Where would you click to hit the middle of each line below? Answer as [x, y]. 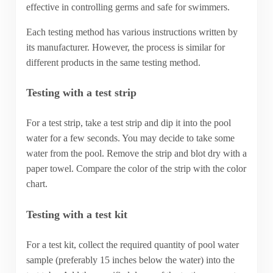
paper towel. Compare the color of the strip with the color [136, 169]
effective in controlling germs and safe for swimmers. [128, 7]
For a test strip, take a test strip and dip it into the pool [128, 123]
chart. [37, 184]
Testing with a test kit [76, 214]
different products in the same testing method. [113, 62]
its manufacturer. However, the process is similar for [125, 47]
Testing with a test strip [81, 92]
